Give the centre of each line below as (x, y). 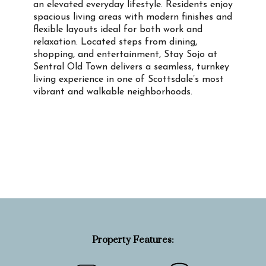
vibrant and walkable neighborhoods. (113, 92)
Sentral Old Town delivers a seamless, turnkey (131, 67)
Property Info (84, 153)
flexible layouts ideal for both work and (118, 30)
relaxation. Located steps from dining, (115, 42)
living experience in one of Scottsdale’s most (129, 80)
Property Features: (133, 240)
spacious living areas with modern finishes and (133, 18)
